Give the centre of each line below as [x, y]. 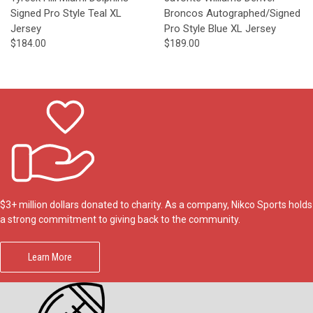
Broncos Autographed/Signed [232, 13]
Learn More [50, 257]
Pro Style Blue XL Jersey [220, 28]
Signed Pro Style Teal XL [66, 13]
